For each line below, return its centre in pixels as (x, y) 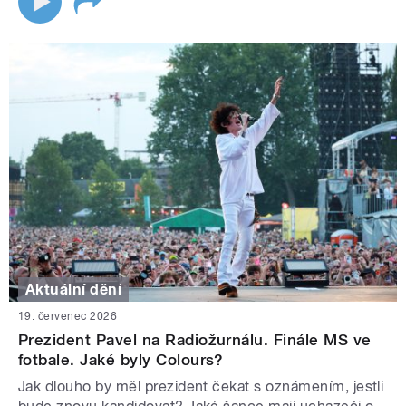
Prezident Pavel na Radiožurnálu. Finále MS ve (195, 339)
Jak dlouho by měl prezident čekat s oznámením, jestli (201, 386)
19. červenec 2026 (68, 316)
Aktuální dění (74, 289)
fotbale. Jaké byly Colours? (121, 359)
